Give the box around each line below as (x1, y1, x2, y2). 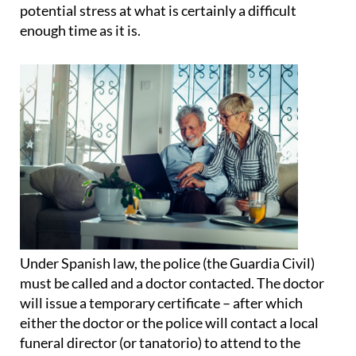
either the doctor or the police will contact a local (20, 314, 319, 332)
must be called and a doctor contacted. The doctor (20, 274, 324, 292)
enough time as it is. (20, 21, 141, 40)
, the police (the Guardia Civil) (134, 254, 315, 273)
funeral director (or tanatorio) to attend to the (20, 334, 300, 352)
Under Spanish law (20, 254, 134, 273)
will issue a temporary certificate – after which (20, 294, 303, 312)
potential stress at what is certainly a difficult (20, 2, 296, 20)
